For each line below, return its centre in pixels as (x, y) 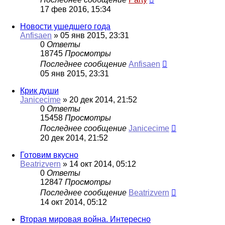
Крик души (39, 91)
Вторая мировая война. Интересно (85, 219)
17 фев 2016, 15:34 (76, 10)
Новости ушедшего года (65, 27)
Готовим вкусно (49, 155)
